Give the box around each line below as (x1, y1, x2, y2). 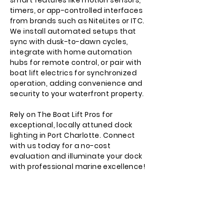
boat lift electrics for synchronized (10, 68, 137, 78)
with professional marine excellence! (10, 162, 146, 171)
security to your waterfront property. (10, 89, 144, 99)
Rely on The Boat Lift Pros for (10, 110, 113, 119)
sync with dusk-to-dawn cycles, (10, 37, 128, 47)
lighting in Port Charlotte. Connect (10, 130, 135, 140)
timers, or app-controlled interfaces (10, 5, 143, 15)
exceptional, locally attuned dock (10, 120, 133, 130)
